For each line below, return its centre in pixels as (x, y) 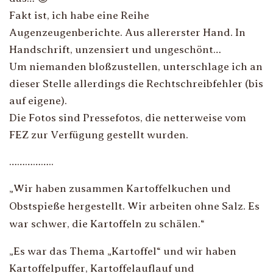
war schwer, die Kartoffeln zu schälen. (105, 224)
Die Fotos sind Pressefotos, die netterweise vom (128, 118)
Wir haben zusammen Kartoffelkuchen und (122, 188)
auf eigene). (38, 101)
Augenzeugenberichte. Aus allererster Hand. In (127, 32)
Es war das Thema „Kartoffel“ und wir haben (125, 251)
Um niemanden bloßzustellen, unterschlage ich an (136, 66)
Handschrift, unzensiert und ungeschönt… (115, 49)
